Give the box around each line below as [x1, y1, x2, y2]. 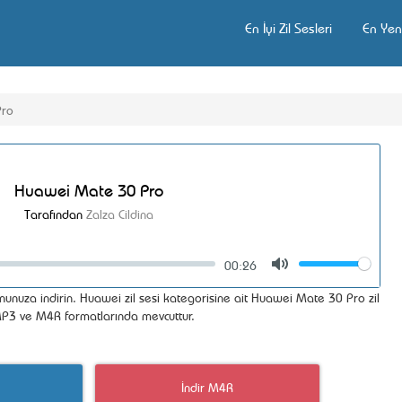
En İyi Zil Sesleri [245, 18, 332, 37]
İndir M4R [181, 378, 233, 395]
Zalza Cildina [86, 205, 153, 222]
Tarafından [24, 205, 86, 222]
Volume [335, 257, 374, 274]
